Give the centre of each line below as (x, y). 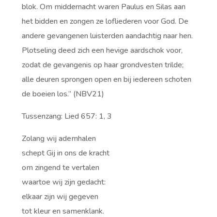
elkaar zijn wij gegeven (60, 197)
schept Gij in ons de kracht (65, 153)
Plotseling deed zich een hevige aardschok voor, (102, 50)
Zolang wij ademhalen (59, 139)
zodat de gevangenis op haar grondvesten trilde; (102, 65)
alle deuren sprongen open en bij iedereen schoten (106, 79)
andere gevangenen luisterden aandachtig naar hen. (107, 36)
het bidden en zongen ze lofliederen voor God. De (105, 21)
